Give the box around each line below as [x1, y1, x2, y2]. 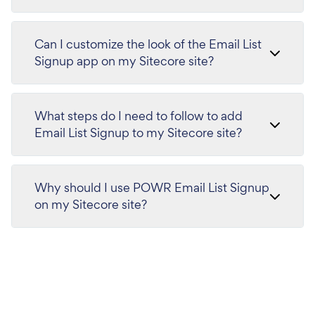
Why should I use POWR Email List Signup [34, 179, 269, 195]
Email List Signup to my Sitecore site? [34, 124, 242, 141]
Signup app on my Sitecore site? [34, 53, 214, 69]
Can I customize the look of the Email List [34, 36, 262, 52]
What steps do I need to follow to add [34, 108, 243, 124]
